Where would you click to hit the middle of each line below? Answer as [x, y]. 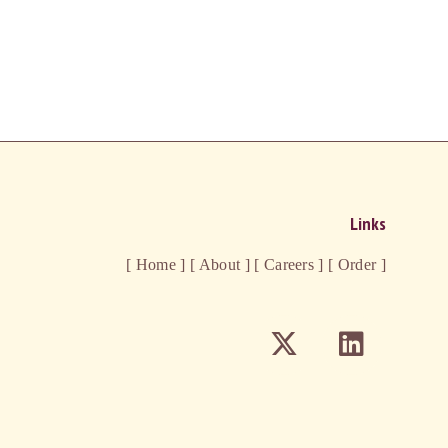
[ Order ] [354, 265]
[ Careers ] [286, 265]
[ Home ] [156, 265]
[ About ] [217, 265]
